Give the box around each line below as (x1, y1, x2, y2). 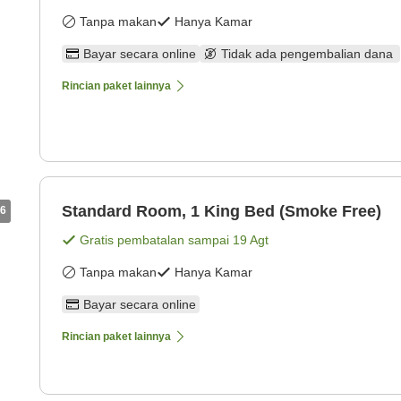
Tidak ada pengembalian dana (221, 47, 397, 62)
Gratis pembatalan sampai (80, 233, 233, 248)
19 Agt (233, 233, 269, 248)
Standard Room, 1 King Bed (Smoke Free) (62, 202, 381, 221)
